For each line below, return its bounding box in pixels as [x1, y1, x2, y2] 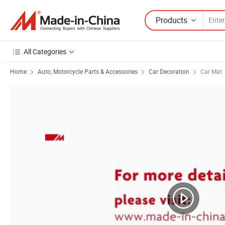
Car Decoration [149, 67, 189, 75]
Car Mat [200, 67, 222, 75]
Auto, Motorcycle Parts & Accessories [38, 67, 138, 75]
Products [156, 14, 187, 26]
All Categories [24, 47, 66, 56]
